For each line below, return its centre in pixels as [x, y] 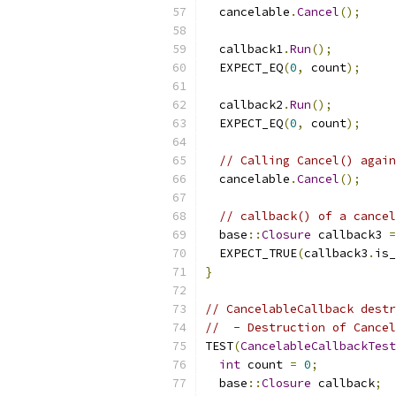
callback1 [244, 49]
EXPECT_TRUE [251, 253]
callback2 [244, 105]
